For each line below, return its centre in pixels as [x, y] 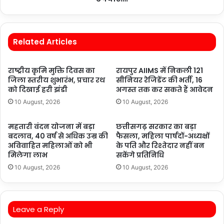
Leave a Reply [38, 209]
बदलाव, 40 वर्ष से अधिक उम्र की [58, 136]
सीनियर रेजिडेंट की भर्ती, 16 [159, 80]
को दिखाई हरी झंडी [38, 89]
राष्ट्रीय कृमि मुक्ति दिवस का [51, 70]
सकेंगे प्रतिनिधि [140, 155]
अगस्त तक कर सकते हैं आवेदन [164, 89]
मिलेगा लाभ [28, 155]
